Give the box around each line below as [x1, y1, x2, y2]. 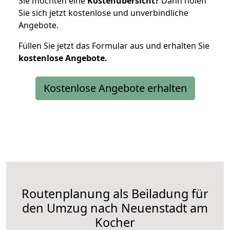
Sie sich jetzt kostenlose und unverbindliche [18, 7, 188, 18]
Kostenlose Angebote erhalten [43, 81, 187, 95]
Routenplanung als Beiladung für [22, 185, 208, 202]
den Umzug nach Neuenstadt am [22, 199, 208, 216]
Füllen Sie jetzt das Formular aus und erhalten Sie [18, 40, 209, 51]
